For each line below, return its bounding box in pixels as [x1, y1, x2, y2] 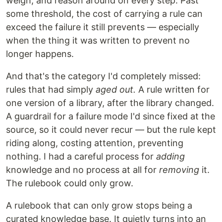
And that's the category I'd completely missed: [6, 71, 201, 81]
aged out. [96, 84, 136, 95]
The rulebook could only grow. [6, 178, 133, 188]
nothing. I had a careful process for [6, 151, 156, 162]
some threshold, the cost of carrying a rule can [6, 8, 203, 19]
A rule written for [136, 84, 210, 95]
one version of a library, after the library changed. [6, 98, 214, 108]
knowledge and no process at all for [6, 165, 159, 175]
